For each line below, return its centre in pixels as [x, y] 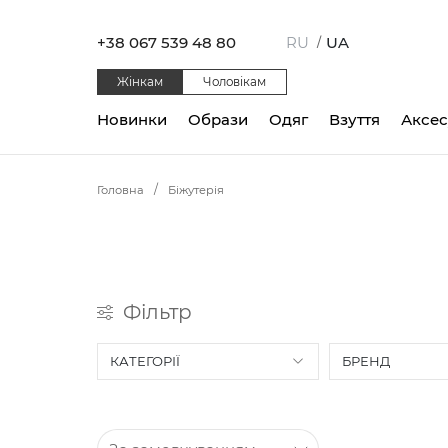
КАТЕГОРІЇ [145, 360]
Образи [218, 119]
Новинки [132, 119]
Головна [120, 190]
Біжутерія [196, 190]
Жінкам [140, 81]
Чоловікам [234, 81]
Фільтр [157, 311]
